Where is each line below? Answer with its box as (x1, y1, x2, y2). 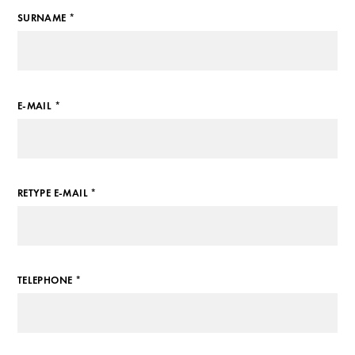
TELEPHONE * (17, 274, 82, 288)
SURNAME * (17, 12, 75, 25)
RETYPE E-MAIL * (17, 186, 97, 200)
